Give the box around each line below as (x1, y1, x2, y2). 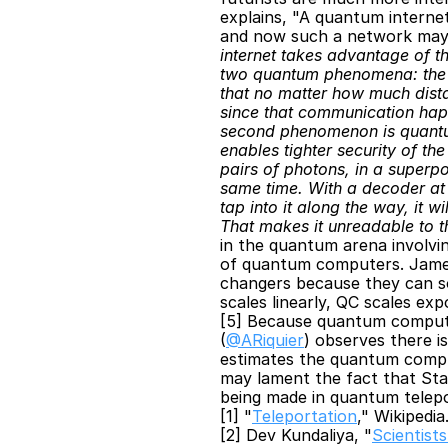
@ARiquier (226, 330, 304, 350)
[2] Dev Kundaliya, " (220, 425, 372, 445)
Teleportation (252, 406, 357, 426)
